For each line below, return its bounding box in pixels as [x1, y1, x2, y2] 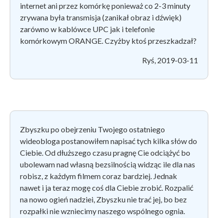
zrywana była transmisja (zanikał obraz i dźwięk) [20, 12, 182, 22]
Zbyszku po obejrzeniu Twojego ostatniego [20, 124, 165, 134]
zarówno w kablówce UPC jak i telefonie [20, 24, 155, 34]
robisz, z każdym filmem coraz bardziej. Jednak [20, 171, 177, 181]
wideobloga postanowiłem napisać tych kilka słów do [20, 136, 197, 145]
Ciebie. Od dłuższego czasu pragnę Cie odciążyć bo [20, 147, 190, 157]
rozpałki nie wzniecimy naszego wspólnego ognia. [20, 206, 185, 216]
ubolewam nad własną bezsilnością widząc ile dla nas [20, 159, 195, 169]
